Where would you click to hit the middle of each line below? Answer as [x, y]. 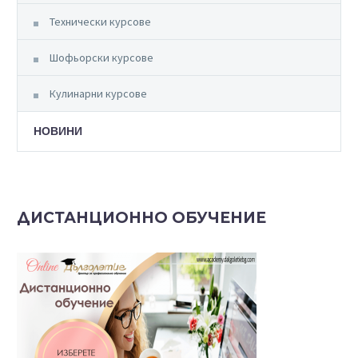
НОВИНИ [58, 131]
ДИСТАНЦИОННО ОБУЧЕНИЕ [141, 217]
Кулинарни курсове [98, 93]
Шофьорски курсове [101, 57]
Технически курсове [100, 21]
